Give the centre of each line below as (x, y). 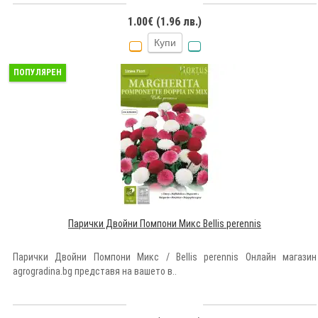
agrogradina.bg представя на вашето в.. (95, 272)
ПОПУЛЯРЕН (38, 73)
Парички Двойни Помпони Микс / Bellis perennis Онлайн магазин (165, 257)
